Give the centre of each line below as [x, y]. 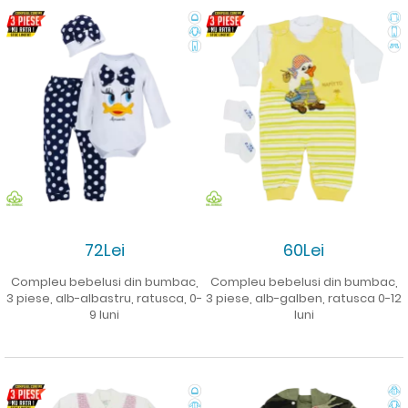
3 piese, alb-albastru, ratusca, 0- [104, 298]
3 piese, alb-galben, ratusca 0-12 [304, 298]
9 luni [104, 314]
